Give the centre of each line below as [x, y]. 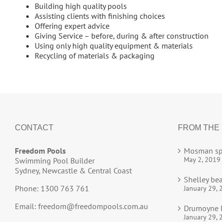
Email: [27, 206]
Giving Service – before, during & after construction [122, 35]
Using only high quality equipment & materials [114, 45]
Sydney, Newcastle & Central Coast [73, 170]
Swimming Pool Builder [55, 160]
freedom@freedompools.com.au [93, 206]
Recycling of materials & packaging [95, 55]
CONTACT [34, 127]
